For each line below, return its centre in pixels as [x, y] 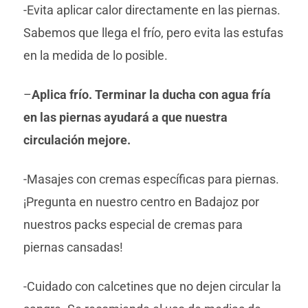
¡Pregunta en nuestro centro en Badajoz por [141, 202]
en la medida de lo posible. [95, 55]
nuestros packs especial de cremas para [133, 224]
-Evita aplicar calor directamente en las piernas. [152, 10]
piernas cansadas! [73, 247]
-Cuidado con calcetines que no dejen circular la [152, 286]
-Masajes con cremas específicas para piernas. [151, 179]
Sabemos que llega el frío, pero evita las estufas [153, 33]
